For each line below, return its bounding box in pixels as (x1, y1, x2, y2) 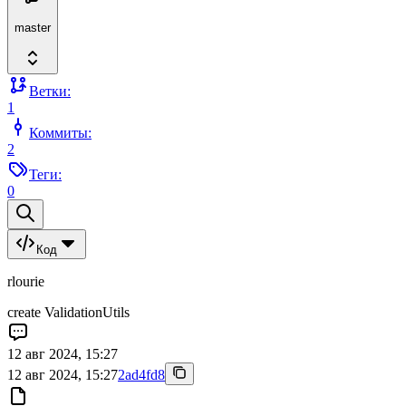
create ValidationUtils (7, 304, 130, 320)
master (14, 21, 51, 35)
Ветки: (29, 82, 71, 99)
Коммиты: (29, 124, 92, 140)
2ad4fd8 (118, 366, 165, 382)
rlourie (7, 273, 44, 289)
